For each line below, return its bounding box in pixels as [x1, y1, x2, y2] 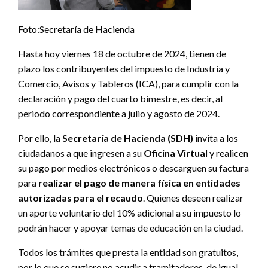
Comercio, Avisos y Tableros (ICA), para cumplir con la [18, 78, 239, 90]
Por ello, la [18, 132, 62, 144]
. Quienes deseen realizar [143, 192, 243, 204]
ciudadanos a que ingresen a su [18, 147, 144, 159]
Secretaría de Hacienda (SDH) [62, 132, 193, 144]
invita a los [193, 132, 238, 144]
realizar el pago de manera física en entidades [38, 177, 240, 189]
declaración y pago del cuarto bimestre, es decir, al [18, 93, 223, 105]
